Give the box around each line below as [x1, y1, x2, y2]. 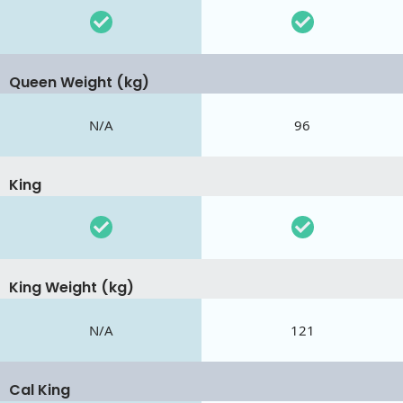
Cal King [9, 379, 70, 400]
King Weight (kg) [9, 276, 134, 298]
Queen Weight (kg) [9, 71, 149, 93]
